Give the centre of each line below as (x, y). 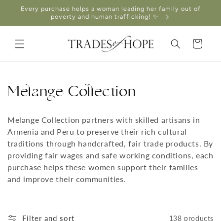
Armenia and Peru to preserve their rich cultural (97, 132)
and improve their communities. (68, 179)
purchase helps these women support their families (103, 167)
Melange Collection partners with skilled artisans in (104, 120)
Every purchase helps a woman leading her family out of (110, 9)
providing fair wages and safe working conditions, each (110, 155)
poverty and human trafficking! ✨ (105, 17)
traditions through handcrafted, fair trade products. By (110, 144)
